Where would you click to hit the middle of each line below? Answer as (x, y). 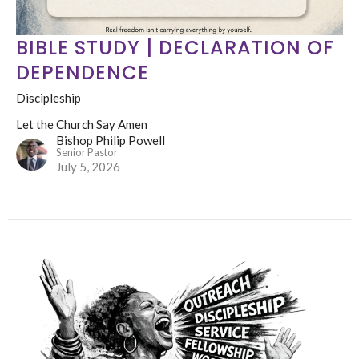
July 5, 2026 (88, 166)
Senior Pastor (87, 152)
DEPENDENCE (83, 72)
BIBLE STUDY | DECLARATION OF (175, 47)
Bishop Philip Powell (111, 140)
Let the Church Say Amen (82, 124)
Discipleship (48, 97)
